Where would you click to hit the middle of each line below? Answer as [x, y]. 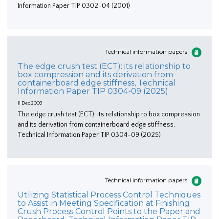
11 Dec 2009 [30, 103]
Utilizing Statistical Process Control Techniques [109, 195]
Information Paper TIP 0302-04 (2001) [74, 6]
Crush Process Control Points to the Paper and [109, 212]
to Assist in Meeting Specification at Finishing [104, 203]
